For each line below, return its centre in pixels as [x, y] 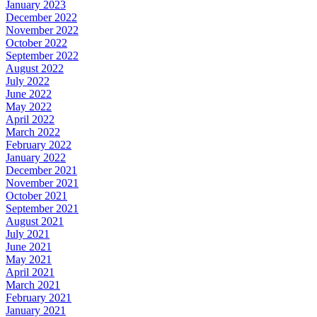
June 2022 [29, 93]
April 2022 [30, 119]
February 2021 [39, 297]
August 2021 [35, 221]
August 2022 [35, 68]
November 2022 [42, 30]
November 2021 [42, 183]
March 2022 [33, 132]
